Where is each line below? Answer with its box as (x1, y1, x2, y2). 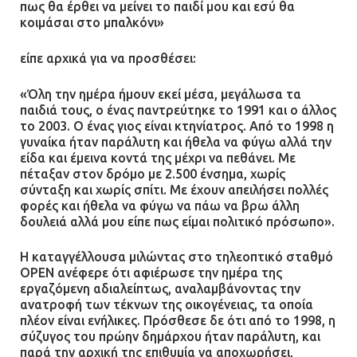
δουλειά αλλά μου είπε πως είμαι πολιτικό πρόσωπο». (20, 214, 335, 229)
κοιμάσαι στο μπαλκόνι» (20, 15, 164, 30)
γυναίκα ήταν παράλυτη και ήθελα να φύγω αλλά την (20, 134, 331, 149)
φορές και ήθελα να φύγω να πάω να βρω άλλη (20, 198, 300, 213)
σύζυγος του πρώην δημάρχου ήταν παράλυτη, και (20, 329, 320, 344)
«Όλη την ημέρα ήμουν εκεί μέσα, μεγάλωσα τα (20, 86, 301, 101)
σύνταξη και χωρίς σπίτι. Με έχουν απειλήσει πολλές (20, 182, 328, 197)
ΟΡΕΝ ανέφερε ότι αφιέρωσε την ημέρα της (20, 265, 282, 280)
